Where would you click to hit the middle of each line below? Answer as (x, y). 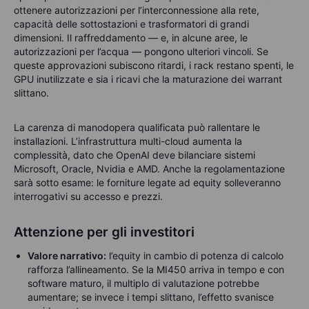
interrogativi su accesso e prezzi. (88, 196)
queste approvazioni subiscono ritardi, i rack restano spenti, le (154, 65)
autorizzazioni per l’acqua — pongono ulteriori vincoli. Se (141, 51)
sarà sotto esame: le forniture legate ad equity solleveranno (147, 182)
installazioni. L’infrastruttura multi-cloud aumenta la (128, 141)
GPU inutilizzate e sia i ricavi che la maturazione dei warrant (148, 79)
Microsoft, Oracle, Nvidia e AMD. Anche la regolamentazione (149, 168)
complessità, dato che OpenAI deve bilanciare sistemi (134, 154)
